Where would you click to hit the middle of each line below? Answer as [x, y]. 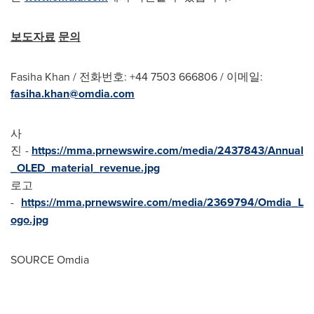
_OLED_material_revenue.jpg [85, 168]
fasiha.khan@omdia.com [73, 93]
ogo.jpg [29, 219]
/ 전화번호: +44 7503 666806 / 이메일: [166, 76]
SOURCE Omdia [50, 259]
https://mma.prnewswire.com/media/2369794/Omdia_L [162, 202]
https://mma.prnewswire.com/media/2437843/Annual [168, 150]
